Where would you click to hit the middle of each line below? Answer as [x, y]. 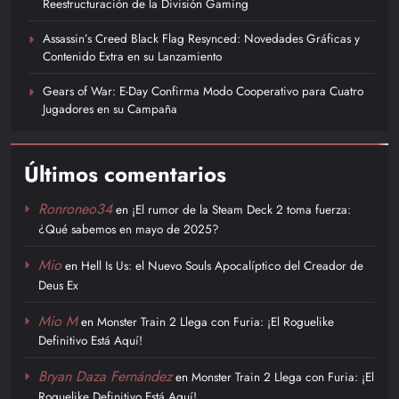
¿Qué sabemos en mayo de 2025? [129, 228]
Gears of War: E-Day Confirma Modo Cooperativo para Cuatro [203, 90]
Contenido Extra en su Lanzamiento [132, 56]
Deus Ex [58, 285]
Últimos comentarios [125, 174]
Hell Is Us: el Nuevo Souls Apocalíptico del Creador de [222, 265]
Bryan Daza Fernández [105, 376]
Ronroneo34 [75, 208]
